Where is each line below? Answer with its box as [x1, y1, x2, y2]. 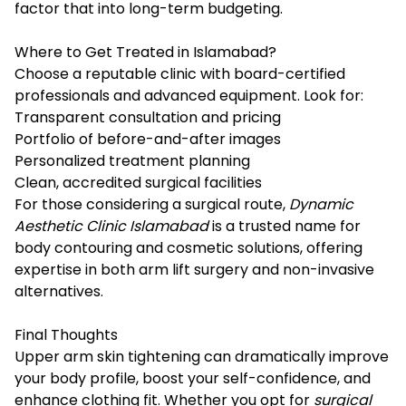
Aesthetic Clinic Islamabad [14, 215, 208, 237]
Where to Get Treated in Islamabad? [14, 41, 276, 63]
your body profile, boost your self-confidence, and [14, 367, 371, 389]
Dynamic [289, 193, 353, 215]
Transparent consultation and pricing [14, 106, 281, 128]
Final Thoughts [14, 324, 118, 345]
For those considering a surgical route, [14, 193, 289, 215]
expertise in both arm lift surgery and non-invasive [14, 258, 374, 280]
